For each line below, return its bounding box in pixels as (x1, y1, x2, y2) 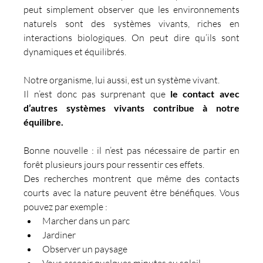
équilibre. (23, 116, 64, 127)
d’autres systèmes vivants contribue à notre (23, 102, 240, 113)
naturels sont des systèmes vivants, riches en (23, 17, 240, 29)
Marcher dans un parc (42, 214, 130, 227)
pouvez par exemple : (23, 200, 108, 213)
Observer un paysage (42, 242, 128, 255)
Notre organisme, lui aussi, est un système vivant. (23, 73, 220, 86)
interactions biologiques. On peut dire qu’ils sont (23, 31, 240, 43)
